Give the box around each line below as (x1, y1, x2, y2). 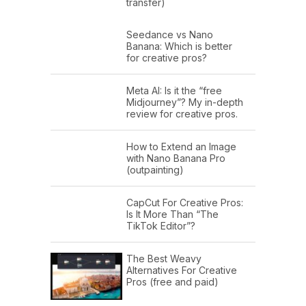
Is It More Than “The (126, 208, 219, 221)
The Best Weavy (126, 253, 201, 265)
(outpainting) (126, 164, 184, 176)
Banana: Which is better (126, 40, 232, 53)
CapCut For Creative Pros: (126, 197, 243, 209)
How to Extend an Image (126, 141, 236, 153)
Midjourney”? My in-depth (126, 96, 243, 109)
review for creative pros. (126, 108, 238, 120)
